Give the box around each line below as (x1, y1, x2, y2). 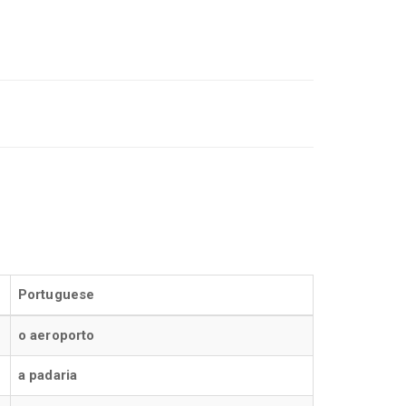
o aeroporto (18, 327, 95, 343)
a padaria (18, 367, 77, 383)
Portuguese (18, 286, 94, 303)
